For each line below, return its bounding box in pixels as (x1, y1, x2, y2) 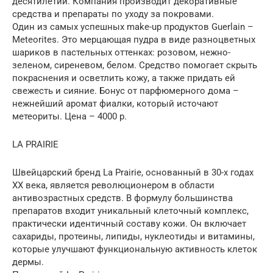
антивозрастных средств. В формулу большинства (12, 192, 233, 204)
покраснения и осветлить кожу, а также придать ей (12, 72, 235, 83)
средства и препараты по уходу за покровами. (12, 8, 214, 19)
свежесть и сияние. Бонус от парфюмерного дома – (12, 85, 239, 96)
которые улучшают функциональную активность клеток (12, 243, 257, 255)
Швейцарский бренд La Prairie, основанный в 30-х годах (12, 166, 253, 178)
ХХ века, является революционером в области (12, 179, 214, 191)
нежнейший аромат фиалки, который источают (12, 97, 218, 109)
